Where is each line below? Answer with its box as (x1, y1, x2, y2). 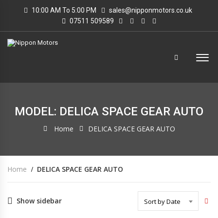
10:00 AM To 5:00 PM (30, 6, 96, 14)
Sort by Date (144, 197, 181, 206)
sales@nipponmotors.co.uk (109, 6, 192, 14)
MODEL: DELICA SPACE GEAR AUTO (15, 105, 203, 118)
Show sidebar (17, 196, 62, 205)
